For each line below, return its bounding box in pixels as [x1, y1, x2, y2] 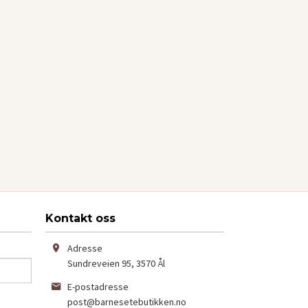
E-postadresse [67, 280, 129, 294]
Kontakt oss [45, 212, 115, 225]
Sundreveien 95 [67, 257, 131, 270]
